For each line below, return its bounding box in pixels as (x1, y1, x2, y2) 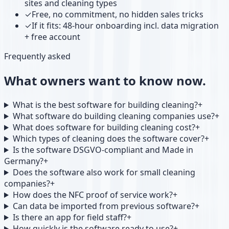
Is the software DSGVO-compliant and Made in (12, 144, 193, 155)
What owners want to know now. (4, 72, 206, 89)
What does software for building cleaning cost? (12, 122, 195, 133)
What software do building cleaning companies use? (12, 110, 215, 122)
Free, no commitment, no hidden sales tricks (32, 9, 203, 20)
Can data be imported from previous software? (12, 200, 195, 212)
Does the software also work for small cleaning (12, 167, 195, 178)
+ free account (25, 31, 80, 43)
